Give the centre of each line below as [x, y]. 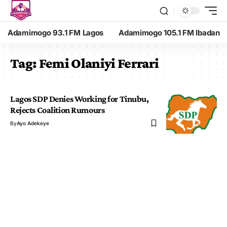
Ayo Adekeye [33, 123]
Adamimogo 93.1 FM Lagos [56, 32]
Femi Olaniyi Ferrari [99, 63]
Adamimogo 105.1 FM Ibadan [169, 32]
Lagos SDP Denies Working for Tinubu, [80, 99]
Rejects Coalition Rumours [58, 110]
